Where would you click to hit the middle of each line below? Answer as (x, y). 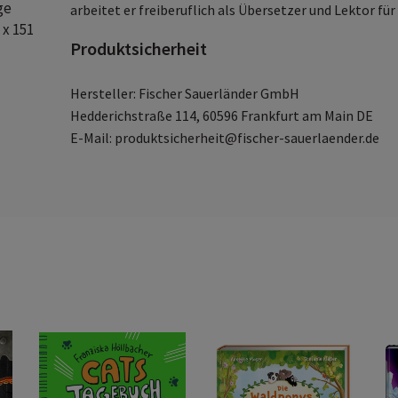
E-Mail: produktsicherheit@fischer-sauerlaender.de (225, 138)
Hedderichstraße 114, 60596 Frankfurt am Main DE (222, 115)
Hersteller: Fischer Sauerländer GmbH (185, 93)
